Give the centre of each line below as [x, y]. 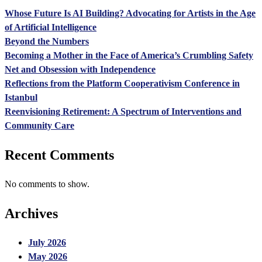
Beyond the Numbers [47, 42]
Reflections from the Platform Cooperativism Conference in [122, 84]
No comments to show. [47, 184]
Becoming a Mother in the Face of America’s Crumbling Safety [129, 56]
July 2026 [47, 242]
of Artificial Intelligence [51, 27]
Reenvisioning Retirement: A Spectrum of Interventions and [123, 112]
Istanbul [21, 98]
